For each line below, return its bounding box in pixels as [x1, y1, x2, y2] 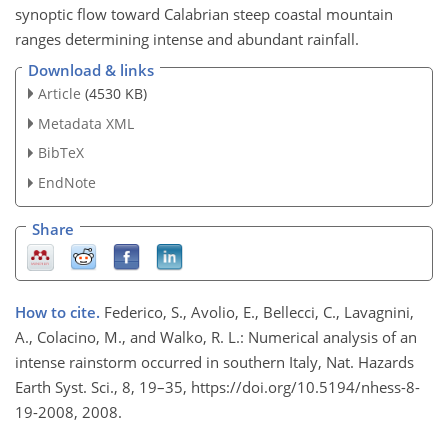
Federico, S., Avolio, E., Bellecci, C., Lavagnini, [104, 302, 414, 323]
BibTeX [37, 143, 84, 163]
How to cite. [15, 302, 104, 323]
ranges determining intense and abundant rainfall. [15, 29, 359, 50]
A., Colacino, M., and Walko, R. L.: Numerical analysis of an [15, 327, 417, 348]
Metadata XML [37, 113, 134, 133]
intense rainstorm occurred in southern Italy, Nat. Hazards [15, 352, 414, 373]
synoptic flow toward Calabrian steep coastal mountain [15, 4, 393, 25]
